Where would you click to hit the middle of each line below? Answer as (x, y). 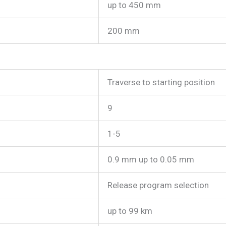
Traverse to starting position (161, 82)
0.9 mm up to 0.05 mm (151, 159)
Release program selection (158, 185)
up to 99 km (130, 211)
